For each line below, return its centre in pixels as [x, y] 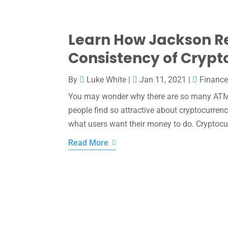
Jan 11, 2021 [163, 79]
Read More [89, 142]
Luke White [107, 79]
